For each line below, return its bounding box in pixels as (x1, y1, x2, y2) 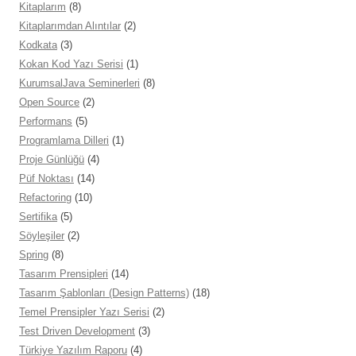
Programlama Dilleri (19, 134, 109, 147)
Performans (19, 115, 72, 128)
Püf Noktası (19, 172, 74, 185)
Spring (19, 249, 48, 261)
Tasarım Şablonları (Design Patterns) (19, 287, 189, 300)
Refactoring (19, 192, 72, 204)
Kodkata (19, 39, 57, 52)
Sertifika (19, 211, 57, 223)
